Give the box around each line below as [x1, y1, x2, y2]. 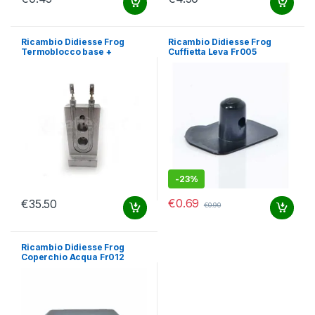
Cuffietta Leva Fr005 [167, 46, 257, 57]
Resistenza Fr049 [20, 56, 97, 67]
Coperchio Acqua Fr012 [20, 251, 125, 262]
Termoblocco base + [20, 46, 112, 57]
